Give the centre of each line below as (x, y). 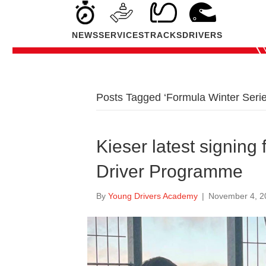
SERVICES (121, 35)
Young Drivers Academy (153, 196)
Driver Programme (170, 172)
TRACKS (163, 35)
